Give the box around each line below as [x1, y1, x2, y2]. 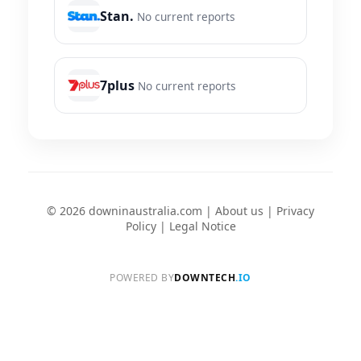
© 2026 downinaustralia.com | [47, 203, 215, 219]
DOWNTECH [174, 271, 236, 285]
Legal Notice [168, 218, 236, 234]
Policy [125, 218, 156, 234]
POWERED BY [110, 271, 175, 285]
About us [215, 203, 263, 219]
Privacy [276, 203, 314, 219]
